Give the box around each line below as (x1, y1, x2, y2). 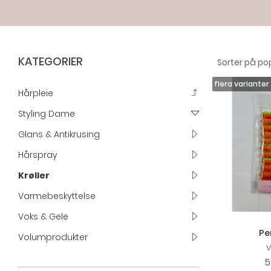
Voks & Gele (18, 211, 68, 223)
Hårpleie (18, 87, 53, 100)
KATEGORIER (18, 54, 83, 70)
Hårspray (18, 149, 57, 162)
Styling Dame (18, 108, 75, 120)
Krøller (18, 169, 50, 182)
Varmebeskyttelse (18, 190, 96, 203)
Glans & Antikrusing (18, 128, 100, 141)
